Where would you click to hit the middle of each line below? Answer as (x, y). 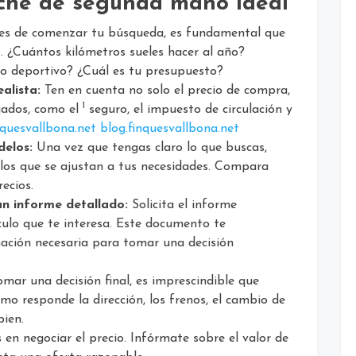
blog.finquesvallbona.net (170, 128)
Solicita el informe (182, 205)
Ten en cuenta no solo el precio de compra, (165, 90)
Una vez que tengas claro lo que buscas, (150, 147)
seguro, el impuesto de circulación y (189, 109)
